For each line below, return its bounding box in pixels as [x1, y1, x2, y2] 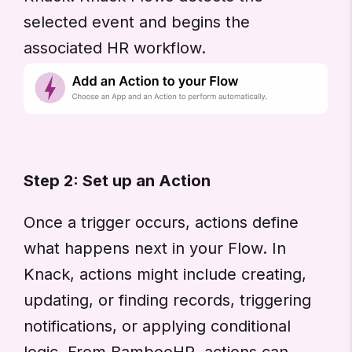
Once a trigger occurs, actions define [24, 212, 299, 232]
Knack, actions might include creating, [24, 264, 306, 284]
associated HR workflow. [24, 38, 206, 58]
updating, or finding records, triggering [24, 290, 311, 310]
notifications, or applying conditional [24, 316, 291, 335]
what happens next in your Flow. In [24, 238, 286, 258]
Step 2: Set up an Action [24, 170, 211, 190]
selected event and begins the [24, 13, 250, 32]
